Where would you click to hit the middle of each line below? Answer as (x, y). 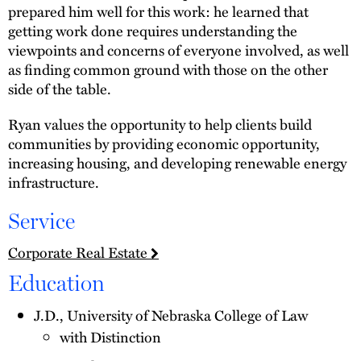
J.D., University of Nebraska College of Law (171, 315)
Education (56, 282)
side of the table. (60, 89)
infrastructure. (54, 183)
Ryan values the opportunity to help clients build (160, 124)
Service (41, 220)
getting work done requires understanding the (153, 31)
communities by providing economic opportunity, (164, 144)
